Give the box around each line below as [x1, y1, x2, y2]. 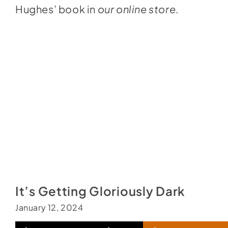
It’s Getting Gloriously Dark [15, 183, 186, 198]
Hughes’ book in [15, 3, 98, 15]
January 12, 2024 [15, 202, 83, 213]
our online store [97, 3, 176, 15]
